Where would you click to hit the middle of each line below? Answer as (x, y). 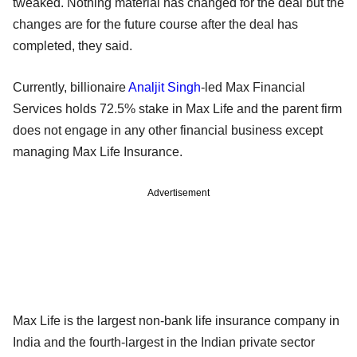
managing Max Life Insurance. (98, 152)
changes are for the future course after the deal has (155, 25)
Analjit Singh (165, 88)
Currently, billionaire (71, 88)
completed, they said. (73, 46)
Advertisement (178, 193)
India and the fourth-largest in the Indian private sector (164, 343)
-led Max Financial (253, 88)
